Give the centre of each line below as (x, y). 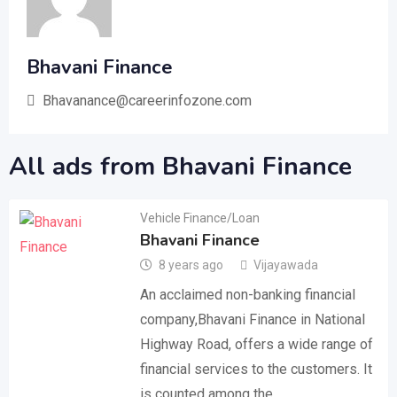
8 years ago (191, 265)
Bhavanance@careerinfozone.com (147, 101)
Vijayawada (286, 265)
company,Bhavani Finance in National (253, 319)
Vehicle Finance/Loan (200, 218)
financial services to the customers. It (257, 369)
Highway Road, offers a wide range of (257, 344)
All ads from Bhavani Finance (180, 167)
